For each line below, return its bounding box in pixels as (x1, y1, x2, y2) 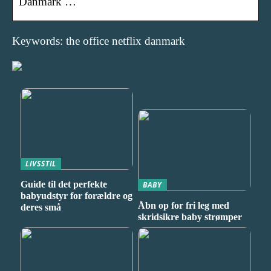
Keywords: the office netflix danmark (12, 34, 185, 47)
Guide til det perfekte (20, 179, 107, 190)
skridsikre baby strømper (137, 212, 242, 223)
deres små (20, 202, 61, 213)
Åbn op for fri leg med (137, 200, 229, 211)
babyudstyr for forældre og (20, 191, 132, 201)
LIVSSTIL (25, 158, 57, 169)
